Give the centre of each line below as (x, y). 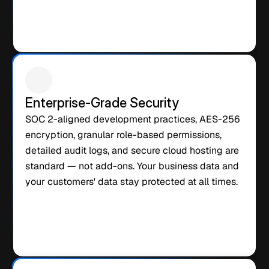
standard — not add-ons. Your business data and (132, 166)
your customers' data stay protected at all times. (131, 182)
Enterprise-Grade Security (102, 103)
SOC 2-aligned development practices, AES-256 (132, 119)
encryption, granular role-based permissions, (123, 135)
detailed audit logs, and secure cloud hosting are (132, 150)
